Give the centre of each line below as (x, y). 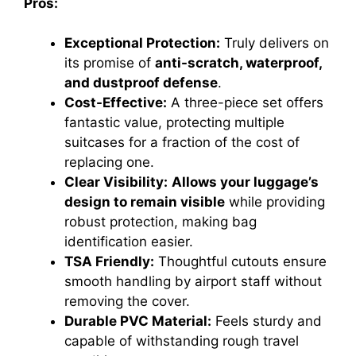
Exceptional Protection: (142, 43)
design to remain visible (145, 202)
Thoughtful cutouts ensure (240, 262)
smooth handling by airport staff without (193, 282)
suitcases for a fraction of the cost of (182, 143)
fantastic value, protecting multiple (174, 123)
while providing (275, 202)
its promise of (110, 63)
